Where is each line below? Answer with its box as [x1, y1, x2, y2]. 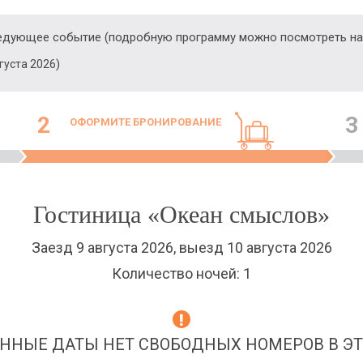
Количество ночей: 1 [112, 265, 251, 282]
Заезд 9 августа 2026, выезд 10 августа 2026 [31, 239, 332, 256]
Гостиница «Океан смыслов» [33, 201, 330, 228]
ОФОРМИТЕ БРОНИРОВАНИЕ [70, 116, 221, 128]
